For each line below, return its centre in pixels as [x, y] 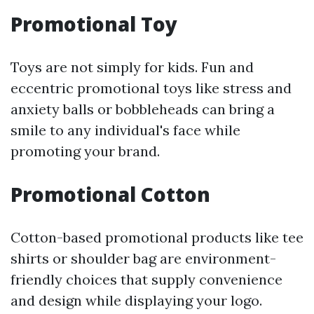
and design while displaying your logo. [136, 300]
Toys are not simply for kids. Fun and [132, 67]
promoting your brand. [85, 151]
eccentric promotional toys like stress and [151, 88]
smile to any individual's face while [125, 130]
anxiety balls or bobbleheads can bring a [143, 109]
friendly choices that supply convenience [146, 279]
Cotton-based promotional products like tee [157, 237]
